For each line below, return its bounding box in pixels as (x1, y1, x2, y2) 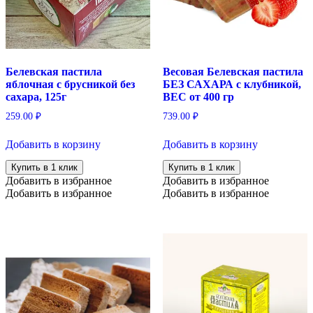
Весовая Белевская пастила (162, 66, 303, 78)
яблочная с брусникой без (6, 78, 135, 91)
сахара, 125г (6, 91, 66, 103)
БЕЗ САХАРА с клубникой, (162, 78, 301, 91)
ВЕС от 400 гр (162, 91, 234, 103)
